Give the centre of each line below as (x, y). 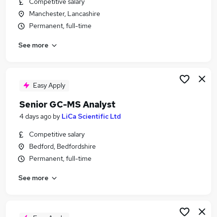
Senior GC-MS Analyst (67, 104)
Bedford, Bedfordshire (62, 146)
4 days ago (35, 116)
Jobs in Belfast (49, 25)
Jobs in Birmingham (57, 37)
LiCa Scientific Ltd (91, 116)
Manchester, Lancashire (65, 14)
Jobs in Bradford (52, 49)
